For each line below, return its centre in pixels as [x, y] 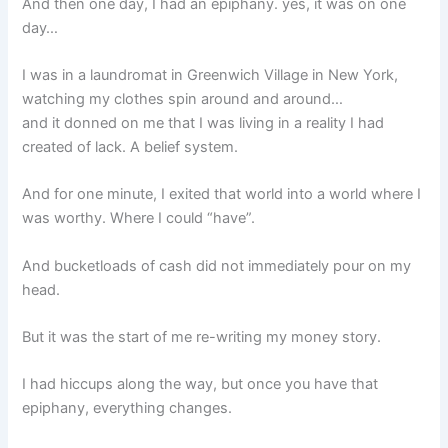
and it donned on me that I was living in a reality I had [203, 123]
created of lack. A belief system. [130, 147]
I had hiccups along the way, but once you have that [200, 384]
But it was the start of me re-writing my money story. [202, 337]
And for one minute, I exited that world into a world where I [222, 194]
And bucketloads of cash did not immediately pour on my [217, 265]
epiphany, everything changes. [127, 408]
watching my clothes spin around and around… [183, 99]
